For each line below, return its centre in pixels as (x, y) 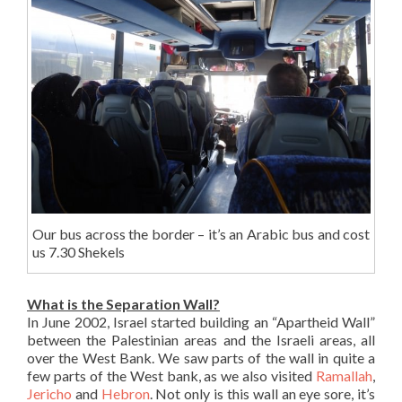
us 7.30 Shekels (78, 251)
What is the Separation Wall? (123, 303)
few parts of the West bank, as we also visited (171, 375)
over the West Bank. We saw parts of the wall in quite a (201, 357)
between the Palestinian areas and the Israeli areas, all (201, 339)
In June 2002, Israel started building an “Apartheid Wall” (201, 321)
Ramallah (344, 375)
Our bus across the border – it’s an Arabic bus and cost (201, 233)
